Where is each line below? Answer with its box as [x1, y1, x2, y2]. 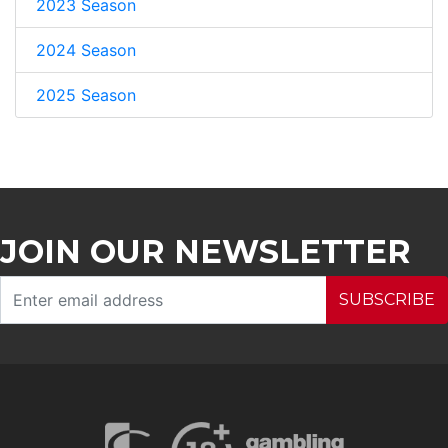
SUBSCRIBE [339, 289, 435, 309]
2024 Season [36, 39, 136, 60]
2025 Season [36, 84, 136, 105]
